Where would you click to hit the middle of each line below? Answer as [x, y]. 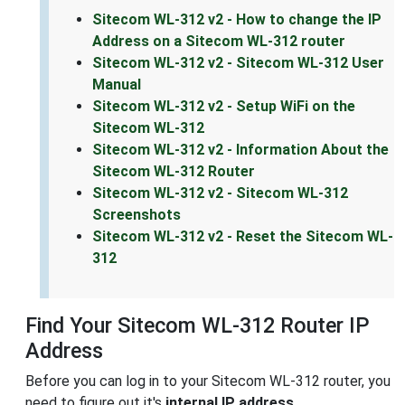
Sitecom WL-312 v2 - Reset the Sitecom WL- [243, 237]
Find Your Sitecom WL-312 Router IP [198, 326]
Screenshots [137, 215]
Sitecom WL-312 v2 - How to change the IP [237, 20]
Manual [117, 85]
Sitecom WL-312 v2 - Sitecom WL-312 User [238, 63]
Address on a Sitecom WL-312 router [219, 42]
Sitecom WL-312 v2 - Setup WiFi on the [224, 107]
